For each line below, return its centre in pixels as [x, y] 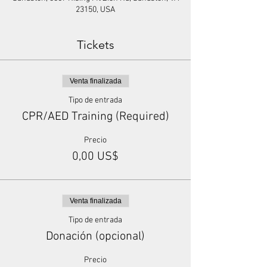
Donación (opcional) [95, 237]
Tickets [95, 45]
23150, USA [95, 10]
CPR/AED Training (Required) [95, 117]
